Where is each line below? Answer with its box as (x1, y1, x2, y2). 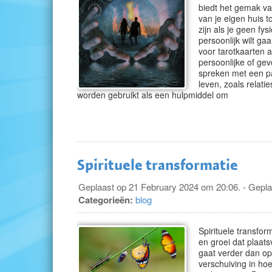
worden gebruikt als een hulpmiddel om (77, 89, 228, 101)
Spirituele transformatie (77, 155, 238, 174)
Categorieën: (78, 193, 133, 206)
